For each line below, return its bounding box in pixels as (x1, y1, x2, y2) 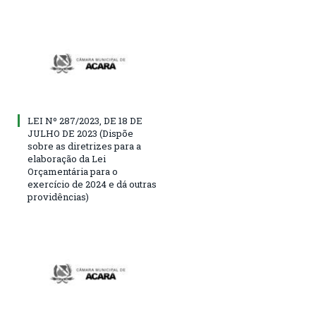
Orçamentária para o (28, 164, 118, 178)
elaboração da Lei (28, 152, 106, 165)
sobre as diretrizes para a (28, 139, 141, 152)
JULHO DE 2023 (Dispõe (28, 126, 133, 140)
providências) (28, 190, 89, 203)
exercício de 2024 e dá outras (28, 177, 157, 190)
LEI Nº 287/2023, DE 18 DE (28, 114, 142, 127)
